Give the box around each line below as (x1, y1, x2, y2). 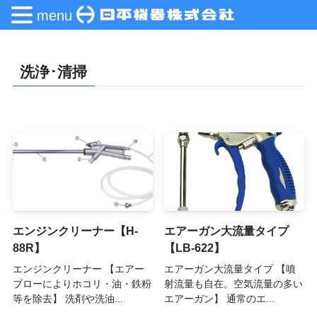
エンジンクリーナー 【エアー (12, 263, 144, 275)
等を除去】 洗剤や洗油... (12, 292, 123, 304)
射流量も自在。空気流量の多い (164, 277, 304, 289)
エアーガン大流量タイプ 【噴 (164, 263, 296, 275)
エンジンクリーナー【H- (12, 224, 138, 238)
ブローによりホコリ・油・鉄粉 (12, 277, 151, 289)
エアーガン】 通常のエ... (164, 292, 275, 304)
